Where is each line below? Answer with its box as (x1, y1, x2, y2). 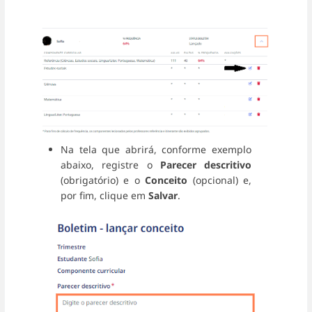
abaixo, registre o (61, 158, 160, 172)
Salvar (148, 189, 178, 203)
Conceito (145, 173, 188, 187)
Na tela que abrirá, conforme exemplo (61, 143, 251, 157)
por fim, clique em (61, 189, 148, 203)
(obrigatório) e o (61, 173, 146, 187)
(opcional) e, (187, 173, 252, 187)
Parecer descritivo (159, 158, 251, 172)
